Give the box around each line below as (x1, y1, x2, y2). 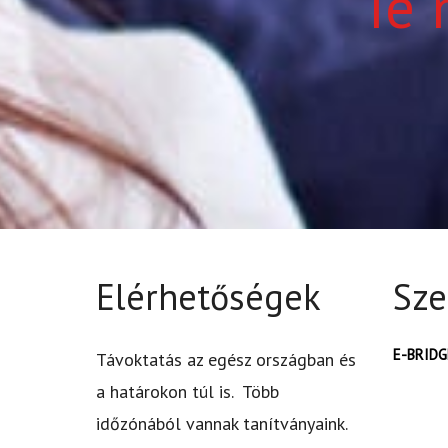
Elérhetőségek (96, 273, 321, 321)
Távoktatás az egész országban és (96, 348, 356, 372)
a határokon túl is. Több (96, 380, 279, 404)
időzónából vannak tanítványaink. (96, 412, 357, 436)
